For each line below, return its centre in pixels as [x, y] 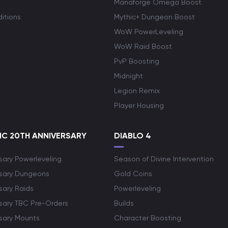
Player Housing [139, 105]
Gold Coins [133, 174]
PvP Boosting [137, 61]
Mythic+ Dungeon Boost [154, 17]
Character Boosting [148, 218]
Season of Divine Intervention [164, 159]
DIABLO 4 [133, 136]
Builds [124, 203]
